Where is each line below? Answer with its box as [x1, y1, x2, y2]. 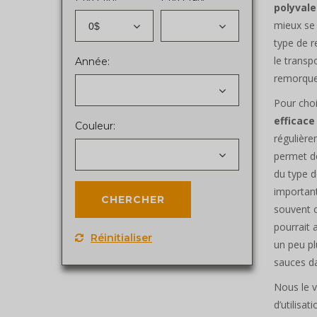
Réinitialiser [91, 231, 152, 244]
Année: [75, 54, 110, 68]
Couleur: [75, 119, 115, 132]
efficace [274, 113, 315, 127]
